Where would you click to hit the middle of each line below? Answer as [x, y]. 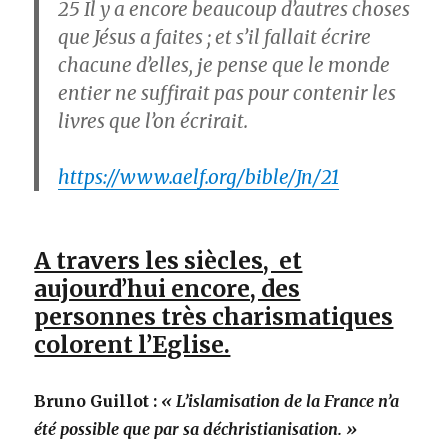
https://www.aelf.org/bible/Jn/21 [199, 177]
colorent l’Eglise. [132, 345]
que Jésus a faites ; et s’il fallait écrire [215, 37]
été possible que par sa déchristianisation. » [196, 429]
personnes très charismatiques [214, 317]
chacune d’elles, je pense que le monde [224, 65]
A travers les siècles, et [168, 261]
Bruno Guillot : [98, 401]
